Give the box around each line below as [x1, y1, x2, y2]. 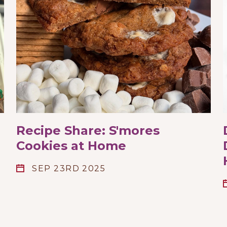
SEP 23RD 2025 [32, 164, 106, 174]
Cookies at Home [16, 138, 126, 154]
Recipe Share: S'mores [16, 123, 160, 138]
